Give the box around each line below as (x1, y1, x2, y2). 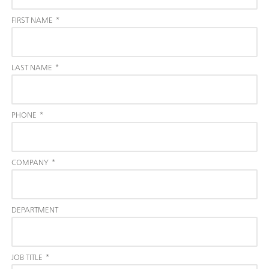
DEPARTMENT (11, 202, 58, 217)
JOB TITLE (11, 250, 43, 264)
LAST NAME (11, 60, 52, 74)
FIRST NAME (11, 13, 53, 27)
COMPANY (11, 155, 49, 169)
